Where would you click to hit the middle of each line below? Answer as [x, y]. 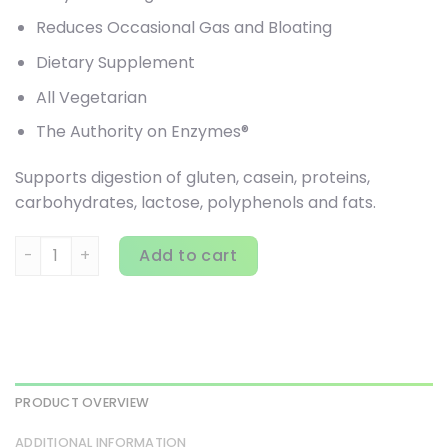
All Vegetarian [91, 97]
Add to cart [188, 255]
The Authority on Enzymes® [142, 132]
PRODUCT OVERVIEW [82, 402]
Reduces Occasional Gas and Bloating [183, 28]
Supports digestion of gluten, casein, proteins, [192, 178]
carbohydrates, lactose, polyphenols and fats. [195, 203]
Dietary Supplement [115, 63]
